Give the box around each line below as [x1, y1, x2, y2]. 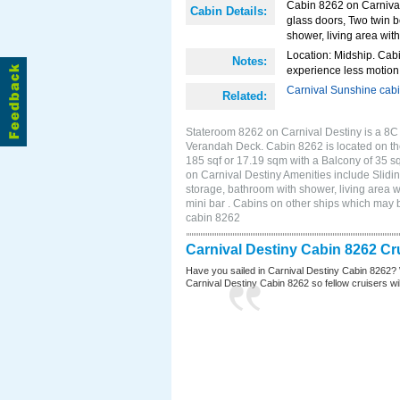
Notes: [232, 54, 267, 68]
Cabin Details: [190, 4, 267, 18]
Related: [222, 89, 267, 103]
